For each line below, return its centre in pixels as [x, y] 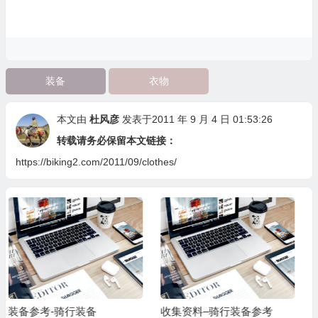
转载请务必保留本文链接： [116, 141]
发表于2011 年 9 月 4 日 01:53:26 [197, 120]
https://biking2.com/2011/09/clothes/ [96, 162]
